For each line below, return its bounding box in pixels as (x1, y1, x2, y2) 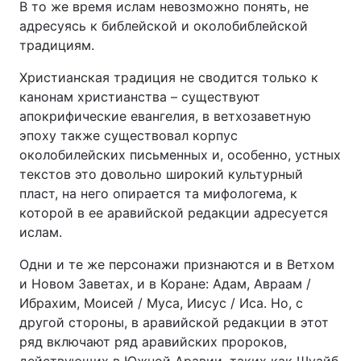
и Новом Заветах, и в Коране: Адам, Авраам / (19, 276, 311, 292)
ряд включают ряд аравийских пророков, (19, 334, 287, 350)
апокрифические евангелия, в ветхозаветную (19, 108, 311, 124)
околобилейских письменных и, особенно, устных (19, 147, 341, 163)
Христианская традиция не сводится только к (19, 69, 318, 85)
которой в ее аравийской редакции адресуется (19, 205, 328, 221)
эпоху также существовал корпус (19, 127, 238, 143)
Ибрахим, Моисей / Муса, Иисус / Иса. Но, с (19, 295, 303, 311)
